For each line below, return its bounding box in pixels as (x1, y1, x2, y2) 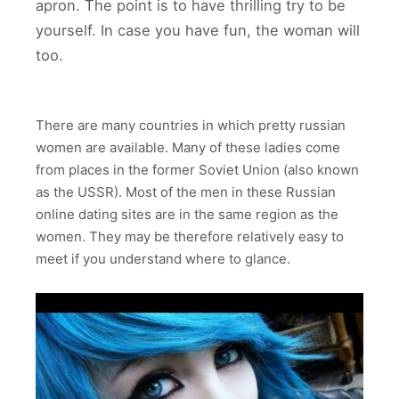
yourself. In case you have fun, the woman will (36, 21, 360, 39)
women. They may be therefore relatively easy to (36, 228, 344, 246)
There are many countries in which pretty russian (36, 117, 346, 134)
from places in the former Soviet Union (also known (36, 161, 359, 179)
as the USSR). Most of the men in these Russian (36, 183, 336, 201)
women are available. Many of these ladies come (36, 139, 340, 157)
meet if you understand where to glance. (36, 250, 290, 268)
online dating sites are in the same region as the (36, 206, 338, 224)
